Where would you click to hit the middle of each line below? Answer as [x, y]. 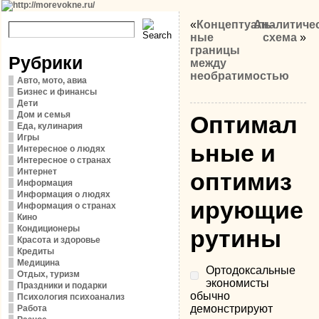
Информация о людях [64, 194]
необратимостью [240, 76]
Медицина [39, 263]
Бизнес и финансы [57, 92]
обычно [210, 296]
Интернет [37, 172]
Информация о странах [67, 206]
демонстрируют [232, 309]
